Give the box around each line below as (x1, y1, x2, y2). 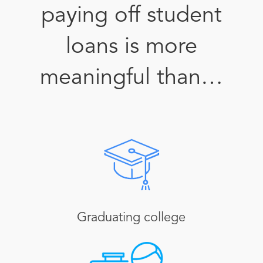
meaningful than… (39, 67, 223, 89)
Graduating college (77, 211, 186, 224)
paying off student (41, 5, 222, 27)
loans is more (65, 36, 197, 58)
